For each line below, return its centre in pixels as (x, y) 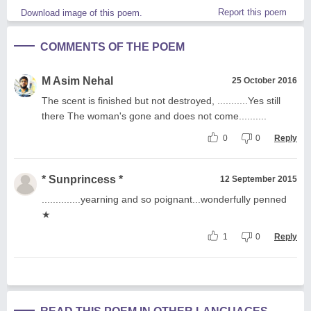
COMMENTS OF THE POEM (112, 47)
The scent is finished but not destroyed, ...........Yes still (161, 100)
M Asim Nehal (77, 81)
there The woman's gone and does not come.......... (154, 116)
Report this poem (252, 12)
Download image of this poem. (82, 12)
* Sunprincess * (82, 179)
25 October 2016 (264, 80)
